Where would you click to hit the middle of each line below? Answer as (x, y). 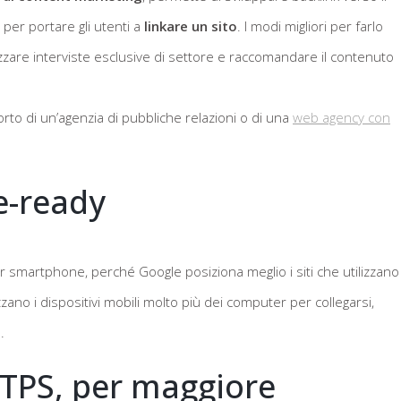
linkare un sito (191, 26)
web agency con (341, 117)
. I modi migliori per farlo (310, 26)
